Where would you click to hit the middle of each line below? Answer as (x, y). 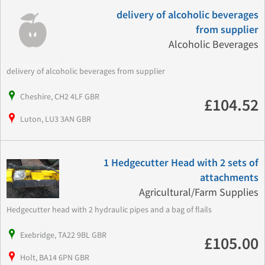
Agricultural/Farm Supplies (198, 192)
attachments (229, 177)
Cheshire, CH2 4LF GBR (60, 96)
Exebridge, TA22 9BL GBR (63, 235)
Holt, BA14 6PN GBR (55, 257)
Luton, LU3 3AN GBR (56, 119)
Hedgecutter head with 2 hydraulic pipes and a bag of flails (111, 209)
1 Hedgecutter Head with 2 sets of (181, 163)
